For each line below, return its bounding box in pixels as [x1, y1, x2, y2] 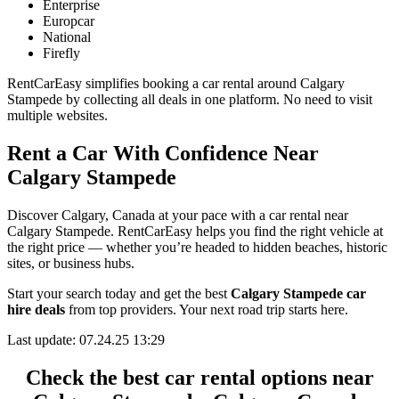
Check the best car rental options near [25, 366, 374, 390]
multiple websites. [7, 108, 108, 124]
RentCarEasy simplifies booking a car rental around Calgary [7, 76, 345, 92]
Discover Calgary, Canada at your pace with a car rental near [7, 208, 348, 224]
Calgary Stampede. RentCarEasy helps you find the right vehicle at [7, 224, 383, 240]
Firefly [43, 45, 80, 61]
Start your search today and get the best [7, 286, 231, 302]
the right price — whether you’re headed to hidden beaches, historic [7, 240, 387, 256]
